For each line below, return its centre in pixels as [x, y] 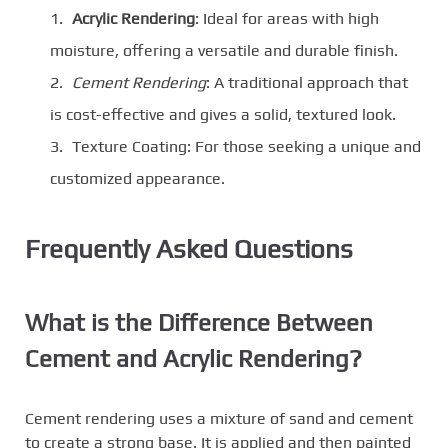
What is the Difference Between [199, 322]
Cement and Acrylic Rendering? [193, 358]
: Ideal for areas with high [287, 18]
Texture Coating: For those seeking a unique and [246, 146]
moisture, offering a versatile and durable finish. [224, 50]
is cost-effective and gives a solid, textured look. [223, 114]
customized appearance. [137, 178]
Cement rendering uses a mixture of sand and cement [219, 418]
